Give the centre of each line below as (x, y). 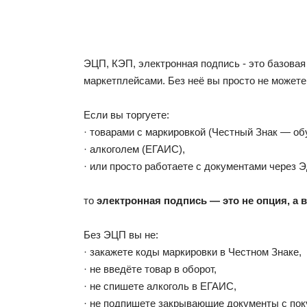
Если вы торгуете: (126, 114)
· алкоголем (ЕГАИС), (134, 149)
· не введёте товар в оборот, (150, 269)
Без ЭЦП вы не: (121, 234)
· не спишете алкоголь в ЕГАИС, (160, 286)
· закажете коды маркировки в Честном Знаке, (193, 251)
